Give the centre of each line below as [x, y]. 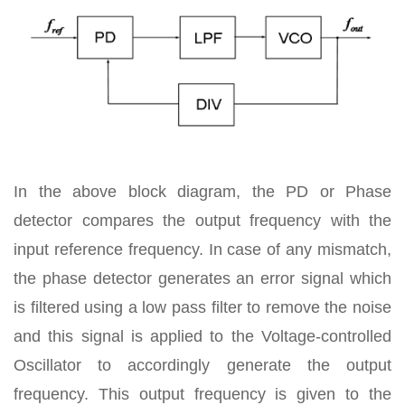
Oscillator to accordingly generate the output [202, 365]
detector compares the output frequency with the [202, 220]
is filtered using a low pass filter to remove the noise [202, 307]
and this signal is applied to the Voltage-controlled [202, 336]
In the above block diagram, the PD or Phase [202, 191]
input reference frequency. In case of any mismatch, [202, 249]
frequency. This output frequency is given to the [202, 394]
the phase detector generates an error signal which [202, 278]
